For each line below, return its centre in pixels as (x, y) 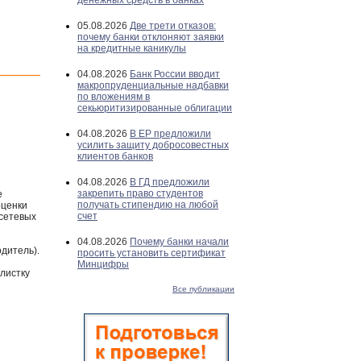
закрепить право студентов (140, 193)
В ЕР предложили (170, 134)
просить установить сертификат (151, 253)
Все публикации (203, 289)
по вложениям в (114, 97)
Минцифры (103, 264)
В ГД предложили (170, 182)
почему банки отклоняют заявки (151, 37)
